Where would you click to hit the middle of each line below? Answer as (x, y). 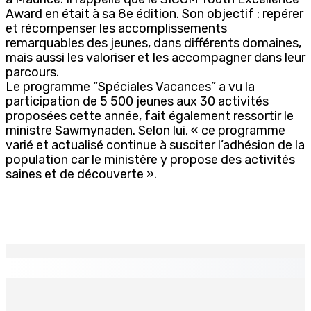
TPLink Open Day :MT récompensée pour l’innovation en (154, 302)
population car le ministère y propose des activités (150, 159)
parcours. (32, 72)
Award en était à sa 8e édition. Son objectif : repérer (154, 14)
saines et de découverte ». (81, 174)
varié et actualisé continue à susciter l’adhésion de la (155, 145)
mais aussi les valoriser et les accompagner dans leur (155, 57)
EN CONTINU (47, 268)
